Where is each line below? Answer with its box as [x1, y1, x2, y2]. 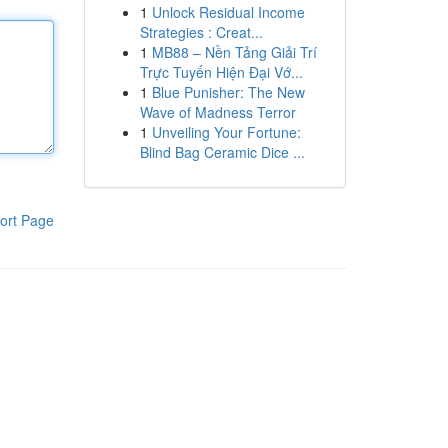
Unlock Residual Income [151, 2, 305, 22]
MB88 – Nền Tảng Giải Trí [151, 42, 317, 62]
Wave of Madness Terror [139, 102, 296, 122]
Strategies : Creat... [139, 22, 263, 42]
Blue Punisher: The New [151, 82, 305, 102]
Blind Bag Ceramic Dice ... [139, 142, 305, 162]
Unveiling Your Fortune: [151, 122, 301, 142]
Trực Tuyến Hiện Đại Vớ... [139, 62, 303, 82]
